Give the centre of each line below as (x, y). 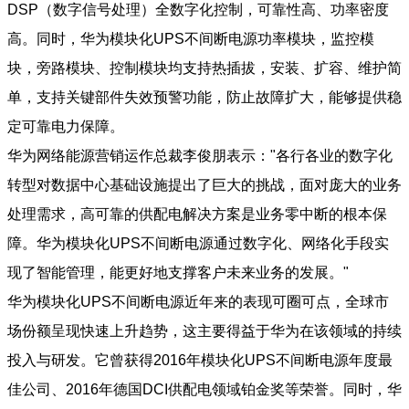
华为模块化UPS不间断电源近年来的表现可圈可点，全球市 (198, 301)
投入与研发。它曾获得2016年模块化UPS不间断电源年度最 (200, 360)
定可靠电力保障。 (66, 126)
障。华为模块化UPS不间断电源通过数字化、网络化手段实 (198, 243)
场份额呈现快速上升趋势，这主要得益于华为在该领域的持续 (204, 330)
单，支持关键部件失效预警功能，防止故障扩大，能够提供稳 (204, 97)
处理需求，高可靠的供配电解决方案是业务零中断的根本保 (197, 214)
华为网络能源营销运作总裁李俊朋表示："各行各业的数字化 (200, 155)
